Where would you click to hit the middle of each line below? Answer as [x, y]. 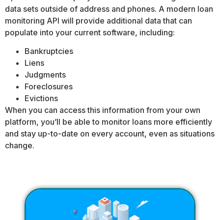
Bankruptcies [49, 51]
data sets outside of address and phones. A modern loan [109, 9]
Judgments [45, 75]
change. [20, 146]
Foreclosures [50, 87]
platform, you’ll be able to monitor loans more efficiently [109, 122]
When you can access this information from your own [103, 110]
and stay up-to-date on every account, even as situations [110, 134]
